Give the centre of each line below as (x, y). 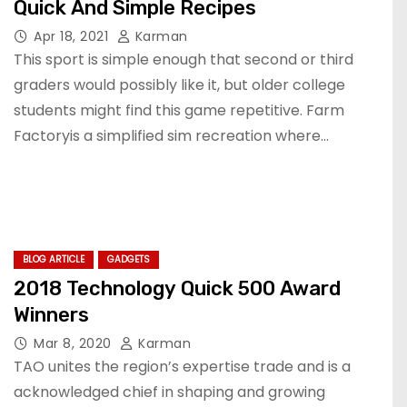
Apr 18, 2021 (73, 36)
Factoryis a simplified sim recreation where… (171, 135)
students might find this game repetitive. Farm (179, 110)
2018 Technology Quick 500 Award (177, 288)
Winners (51, 315)
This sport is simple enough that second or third (184, 59)
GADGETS (129, 259)
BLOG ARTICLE (54, 259)
